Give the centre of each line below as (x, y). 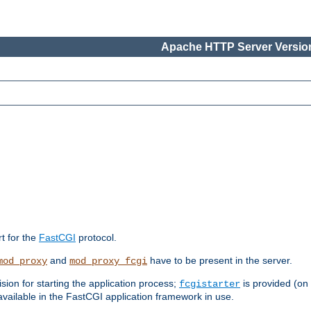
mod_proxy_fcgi (108, 261)
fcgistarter (210, 284)
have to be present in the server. (220, 261)
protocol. (96, 238)
